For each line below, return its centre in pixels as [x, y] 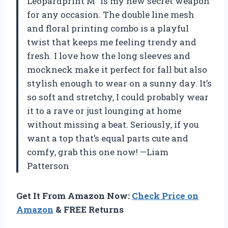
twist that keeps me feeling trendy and [112, 42]
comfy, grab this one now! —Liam [98, 152]
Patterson [48, 165]
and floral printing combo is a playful [108, 28]
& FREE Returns [89, 209]
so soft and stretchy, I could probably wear [118, 97]
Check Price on [165, 195]
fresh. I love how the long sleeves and [109, 55]
